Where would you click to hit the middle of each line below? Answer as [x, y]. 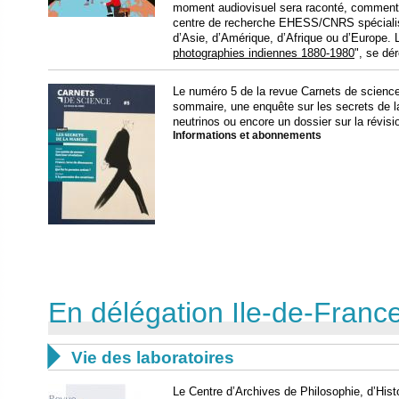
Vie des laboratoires [153, 358]
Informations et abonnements [247, 135]
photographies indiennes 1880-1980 [264, 53]
